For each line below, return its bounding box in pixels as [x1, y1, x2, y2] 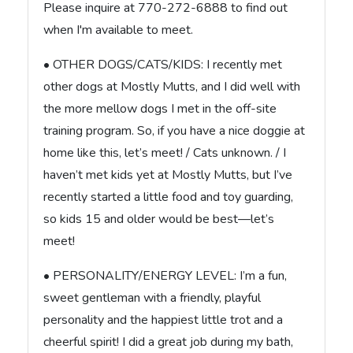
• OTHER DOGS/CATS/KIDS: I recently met [43, 55, 283, 73]
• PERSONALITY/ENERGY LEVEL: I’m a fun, [43, 266, 288, 284]
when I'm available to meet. [43, 20, 194, 39]
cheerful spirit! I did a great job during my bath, [43, 333, 294, 351]
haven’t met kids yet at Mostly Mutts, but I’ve [43, 165, 293, 184]
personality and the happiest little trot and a [43, 310, 284, 329]
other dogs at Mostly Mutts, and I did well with [43, 77, 301, 95]
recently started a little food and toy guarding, [43, 188, 294, 206]
